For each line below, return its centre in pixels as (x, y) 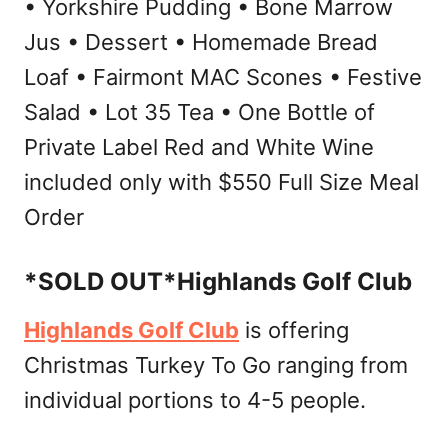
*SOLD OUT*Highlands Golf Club (218, 281)
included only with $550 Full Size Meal (221, 182)
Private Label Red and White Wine (199, 147)
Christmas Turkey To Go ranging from (216, 365)
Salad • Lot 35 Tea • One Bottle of (199, 112)
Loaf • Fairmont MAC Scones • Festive (223, 77)
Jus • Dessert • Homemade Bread (201, 42)
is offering (294, 330)
